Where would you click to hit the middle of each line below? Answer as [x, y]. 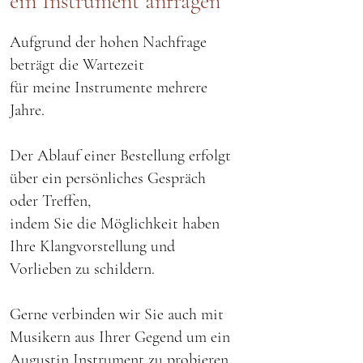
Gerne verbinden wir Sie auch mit [117, 314]
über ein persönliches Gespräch [108, 178]
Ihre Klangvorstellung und [92, 246]
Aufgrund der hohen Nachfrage [108, 42]
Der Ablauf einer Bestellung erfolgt [120, 156]
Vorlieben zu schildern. [82, 269]
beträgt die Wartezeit [77, 65]
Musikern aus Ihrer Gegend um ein [120, 337]
